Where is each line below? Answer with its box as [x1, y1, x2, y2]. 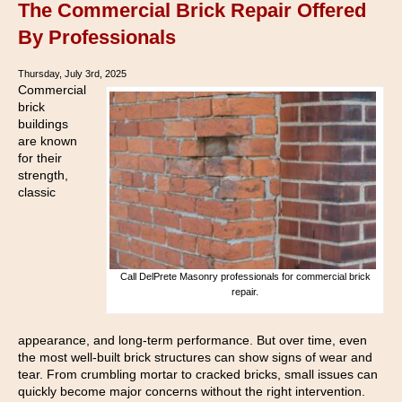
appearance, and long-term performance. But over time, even [18, 333, 367, 347]
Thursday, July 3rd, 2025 [18, 67, 127, 79]
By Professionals [18, 25, 176, 48]
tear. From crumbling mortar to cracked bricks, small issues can [18, 367, 378, 381]
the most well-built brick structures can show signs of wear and [18, 350, 372, 364]
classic [18, 184, 56, 199]
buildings [18, 116, 68, 131]
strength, [18, 167, 68, 182]
